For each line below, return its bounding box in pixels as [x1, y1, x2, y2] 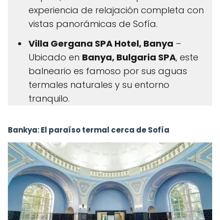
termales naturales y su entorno [28, 79, 169, 91]
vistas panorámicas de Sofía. [28, 18, 158, 30]
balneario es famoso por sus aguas [28, 65, 187, 77]
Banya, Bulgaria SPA [82, 51, 176, 63]
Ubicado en [28, 51, 82, 63]
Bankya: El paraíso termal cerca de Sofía [8, 125, 169, 135]
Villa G [28, 37, 58, 50]
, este [176, 51, 198, 63]
